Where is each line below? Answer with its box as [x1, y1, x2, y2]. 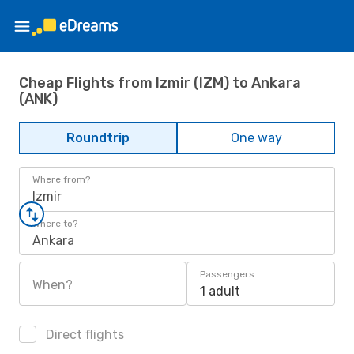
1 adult [200, 284, 240, 299]
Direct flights [43, 327, 124, 342]
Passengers [200, 269, 254, 280]
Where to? [32, 218, 77, 229]
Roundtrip [66, 130, 130, 145]
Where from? [32, 174, 90, 185]
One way [230, 130, 282, 145]
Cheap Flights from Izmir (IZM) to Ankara [19, 73, 301, 92]
